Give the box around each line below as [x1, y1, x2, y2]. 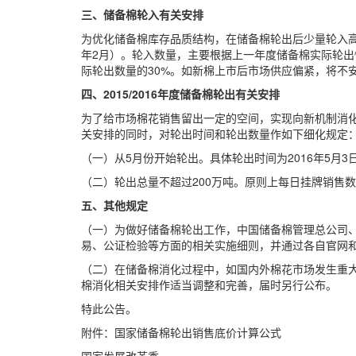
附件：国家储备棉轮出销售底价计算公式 [81, 324, 281, 340]
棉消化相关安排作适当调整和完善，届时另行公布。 [81, 277, 337, 292]
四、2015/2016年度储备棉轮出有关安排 [81, 86, 280, 102]
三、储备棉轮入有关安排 [81, 6, 203, 22]
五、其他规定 [81, 197, 148, 213]
